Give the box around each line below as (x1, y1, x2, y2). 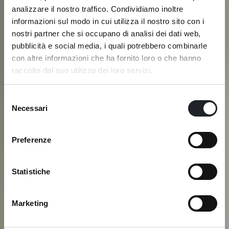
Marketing (12, 199, 48, 208)
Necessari (12, 104, 48, 112)
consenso (4, 118, 37, 127)
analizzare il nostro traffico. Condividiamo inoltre (12, 4, 184, 13)
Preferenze (12, 135, 51, 144)
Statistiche (12, 167, 51, 176)
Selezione (4, 94, 37, 102)
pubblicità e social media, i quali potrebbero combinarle (12, 41, 207, 50)
